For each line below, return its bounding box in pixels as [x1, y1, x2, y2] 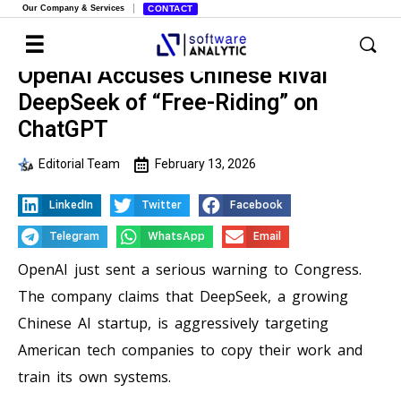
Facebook [230, 199, 284, 211]
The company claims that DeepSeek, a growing [18, 286, 348, 306]
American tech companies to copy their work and [18, 339, 363, 360]
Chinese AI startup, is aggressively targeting [18, 312, 328, 333]
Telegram [49, 230, 100, 243]
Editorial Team [38, 157, 120, 171]
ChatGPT [18, 116, 108, 142]
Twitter [141, 199, 183, 211]
